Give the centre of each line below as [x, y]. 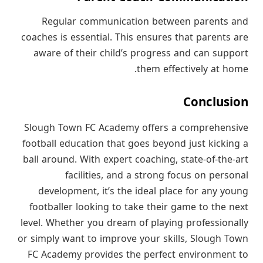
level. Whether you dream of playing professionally [134, 223]
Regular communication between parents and [145, 21]
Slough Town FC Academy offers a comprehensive [136, 128]
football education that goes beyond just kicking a [135, 144]
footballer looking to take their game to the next [139, 207]
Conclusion [216, 102]
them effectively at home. [193, 69]
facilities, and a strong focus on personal [157, 175]
